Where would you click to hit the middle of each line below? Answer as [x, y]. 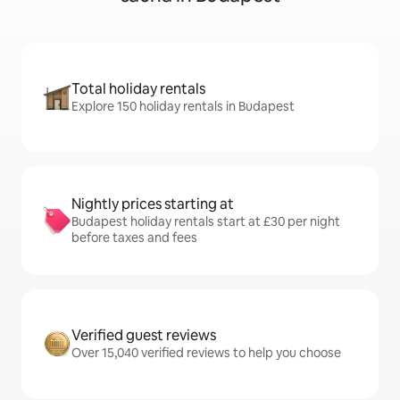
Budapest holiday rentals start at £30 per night [206, 221]
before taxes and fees [134, 237]
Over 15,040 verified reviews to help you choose [206, 353]
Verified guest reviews [144, 335]
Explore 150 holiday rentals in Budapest [183, 106]
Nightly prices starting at [153, 204]
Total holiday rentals [138, 89]
